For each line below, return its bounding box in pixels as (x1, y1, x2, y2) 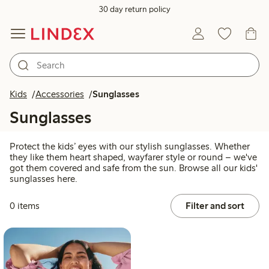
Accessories (35, 88, 84, 100)
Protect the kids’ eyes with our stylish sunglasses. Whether (10, 141, 250, 153)
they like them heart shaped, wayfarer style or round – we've (10, 151, 257, 163)
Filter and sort (185, 200, 244, 212)
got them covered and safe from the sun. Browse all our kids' (10, 162, 258, 174)
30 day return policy (98, 4, 171, 14)
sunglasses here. (10, 173, 77, 185)
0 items (10, 200, 40, 212)
